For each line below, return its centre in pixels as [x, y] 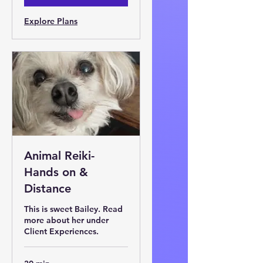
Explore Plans [51, 21]
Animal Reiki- [59, 156]
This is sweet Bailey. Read [73, 209]
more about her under [66, 220]
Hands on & [56, 172]
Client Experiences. [61, 232]
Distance [48, 189]
